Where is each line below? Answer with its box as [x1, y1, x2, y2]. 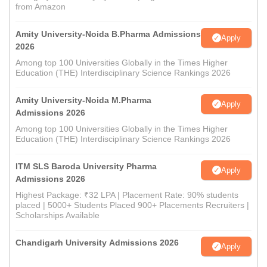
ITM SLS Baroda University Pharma [15, 162, 157, 171]
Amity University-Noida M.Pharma [15, 95, 151, 105]
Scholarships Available [15, 210, 100, 220]
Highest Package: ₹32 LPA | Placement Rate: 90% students [15, 190, 238, 200]
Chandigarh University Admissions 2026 [15, 238, 179, 247]
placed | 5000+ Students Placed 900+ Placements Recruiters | [15, 200, 249, 210]
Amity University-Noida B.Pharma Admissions [15, 29, 201, 39]
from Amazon [15, 2, 66, 11]
